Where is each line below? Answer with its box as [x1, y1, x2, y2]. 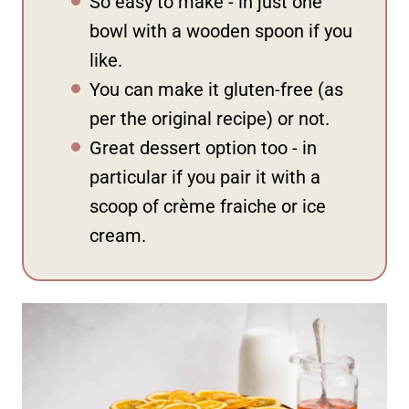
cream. [89, 224, 146, 246]
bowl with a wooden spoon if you [89, 19, 352, 42]
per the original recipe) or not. [89, 107, 330, 130]
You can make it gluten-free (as [89, 78, 343, 100]
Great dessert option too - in [89, 136, 317, 159]
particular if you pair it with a [89, 165, 320, 188]
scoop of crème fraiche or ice [89, 194, 326, 217]
